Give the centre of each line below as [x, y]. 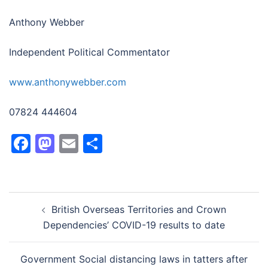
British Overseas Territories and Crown [139, 209]
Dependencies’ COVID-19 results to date [134, 225]
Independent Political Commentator [89, 52]
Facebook [75, 143]
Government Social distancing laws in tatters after [134, 259]
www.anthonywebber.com [68, 82]
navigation [45, 216]
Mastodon [100, 143]
